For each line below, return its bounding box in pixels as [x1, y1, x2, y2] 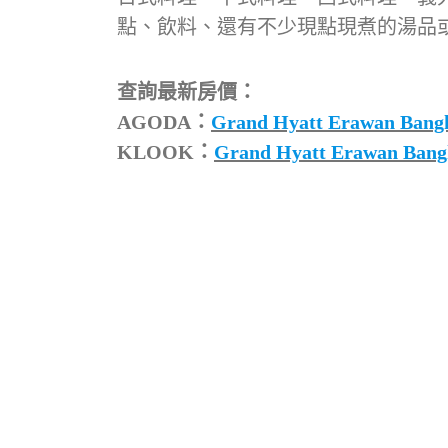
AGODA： [117, 110, 211, 133]
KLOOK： [117, 140, 214, 163]
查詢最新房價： [117, 80, 257, 103]
